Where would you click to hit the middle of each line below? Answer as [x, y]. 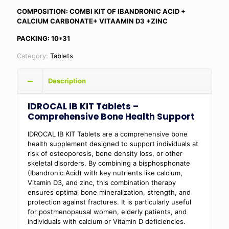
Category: [33, 55]
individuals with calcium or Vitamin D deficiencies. [107, 221]
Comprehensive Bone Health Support [111, 116]
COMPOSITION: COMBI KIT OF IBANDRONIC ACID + [101, 11]
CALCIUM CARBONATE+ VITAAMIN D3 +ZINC [92, 21]
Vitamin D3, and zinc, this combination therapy [102, 182]
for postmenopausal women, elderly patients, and [107, 211]
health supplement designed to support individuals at [113, 143]
